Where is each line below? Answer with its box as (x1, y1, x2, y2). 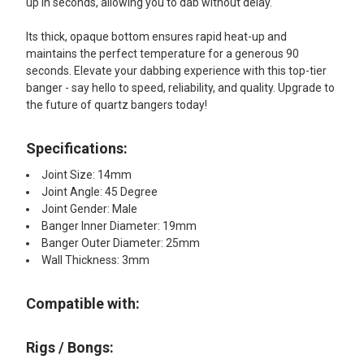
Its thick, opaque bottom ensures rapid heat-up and (26, 29, 287, 43)
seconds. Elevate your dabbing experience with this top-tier (26, 63, 327, 77)
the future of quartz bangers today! (26, 97, 207, 111)
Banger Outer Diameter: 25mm (41, 236, 200, 249)
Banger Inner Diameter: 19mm (41, 219, 197, 232)
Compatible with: (26, 294, 143, 312)
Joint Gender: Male (41, 201, 137, 215)
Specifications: (26, 139, 128, 157)
